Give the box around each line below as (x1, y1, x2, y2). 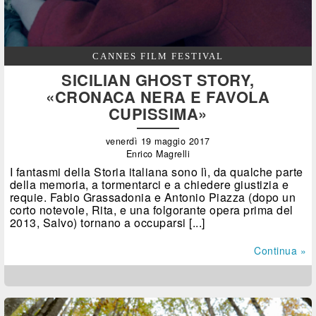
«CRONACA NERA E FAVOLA (46, 85, 270, 108)
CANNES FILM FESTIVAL (92, 50, 224, 61)
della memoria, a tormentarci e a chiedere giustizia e (9, 176, 289, 193)
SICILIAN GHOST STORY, (61, 68, 255, 91)
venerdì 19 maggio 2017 (105, 134, 210, 147)
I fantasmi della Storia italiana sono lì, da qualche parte (9, 163, 303, 180)
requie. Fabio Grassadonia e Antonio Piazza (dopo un (9, 188, 296, 205)
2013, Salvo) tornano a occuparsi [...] (9, 214, 205, 231)
